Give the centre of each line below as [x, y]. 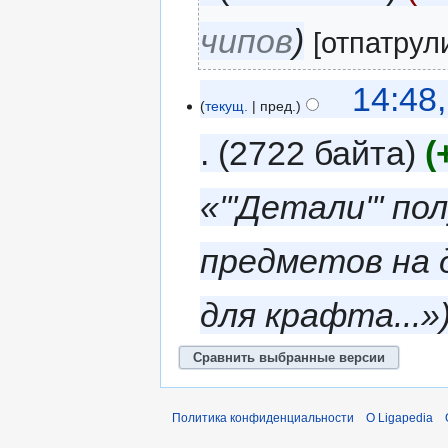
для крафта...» [320, 314]
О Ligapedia [399, 418]
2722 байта [317, 152]
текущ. [227, 105]
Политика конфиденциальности [263, 418]
